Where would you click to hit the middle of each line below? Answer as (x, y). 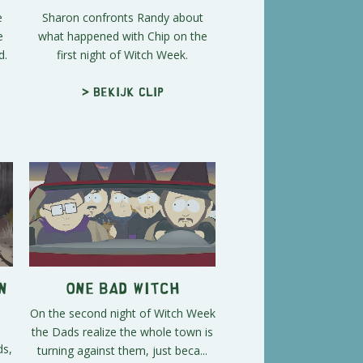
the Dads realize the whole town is (122, 332)
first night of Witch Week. (122, 54)
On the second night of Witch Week (122, 314)
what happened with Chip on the (122, 36)
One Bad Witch (122, 288)
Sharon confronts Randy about (122, 17)
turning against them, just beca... (122, 351)
